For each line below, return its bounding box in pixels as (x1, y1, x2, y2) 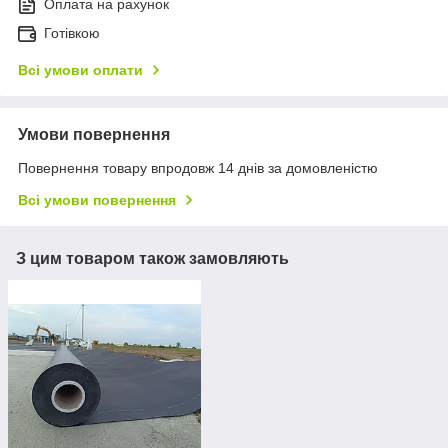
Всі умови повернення (18, 192, 176, 209)
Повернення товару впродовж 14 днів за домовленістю (18, 160, 378, 177)
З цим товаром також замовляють (16, 250, 289, 268)
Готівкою (44, 25, 100, 42)
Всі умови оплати (18, 62, 143, 79)
